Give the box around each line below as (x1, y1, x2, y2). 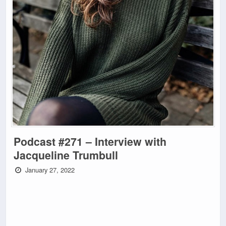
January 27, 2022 (23, 165, 75, 175)
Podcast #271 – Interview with (14, 134, 166, 150)
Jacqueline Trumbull (14, 147, 118, 163)
